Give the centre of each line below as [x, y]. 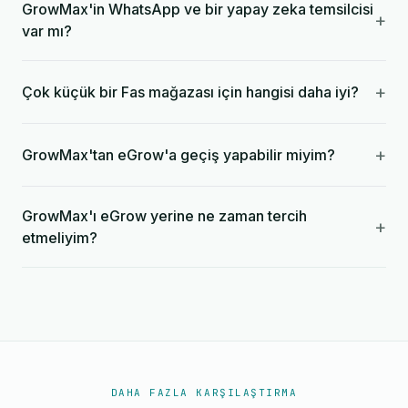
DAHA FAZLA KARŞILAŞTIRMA [204, 393]
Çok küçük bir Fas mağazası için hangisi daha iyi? [190, 92]
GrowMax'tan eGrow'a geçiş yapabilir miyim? [178, 155]
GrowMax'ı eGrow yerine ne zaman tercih [164, 216]
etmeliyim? [60, 238]
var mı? [47, 31]
